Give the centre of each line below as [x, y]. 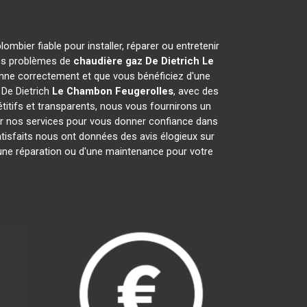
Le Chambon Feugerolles [112, 91]
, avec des [196, 91]
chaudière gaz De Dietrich [136, 61]
